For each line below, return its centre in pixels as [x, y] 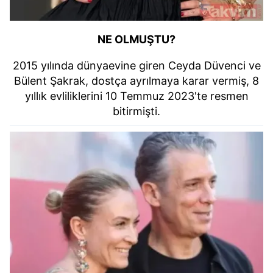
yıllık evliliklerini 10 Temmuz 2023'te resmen [136, 96]
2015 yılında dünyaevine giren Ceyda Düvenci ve [136, 65]
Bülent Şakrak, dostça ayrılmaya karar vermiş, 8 [136, 80]
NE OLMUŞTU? [136, 39]
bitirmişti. [136, 111]
